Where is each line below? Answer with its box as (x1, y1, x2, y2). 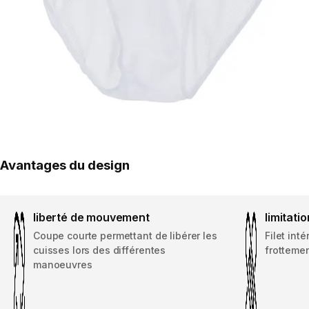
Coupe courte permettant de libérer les (33, 230, 217, 242)
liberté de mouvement (33, 210, 150, 225)
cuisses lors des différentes (33, 244, 166, 257)
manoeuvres (33, 259, 92, 271)
